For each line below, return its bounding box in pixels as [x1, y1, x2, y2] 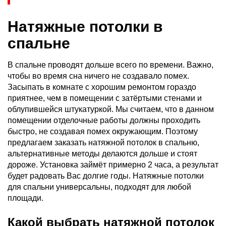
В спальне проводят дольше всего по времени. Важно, [8, 60, 213, 69]
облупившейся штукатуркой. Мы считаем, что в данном [8, 104, 214, 114]
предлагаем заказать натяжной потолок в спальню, [8, 138, 199, 147]
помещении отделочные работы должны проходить [8, 116, 200, 125]
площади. [8, 193, 43, 202]
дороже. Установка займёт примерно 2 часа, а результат [8, 160, 218, 169]
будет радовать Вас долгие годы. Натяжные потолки [8, 171, 204, 180]
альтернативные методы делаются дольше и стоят [8, 149, 197, 158]
